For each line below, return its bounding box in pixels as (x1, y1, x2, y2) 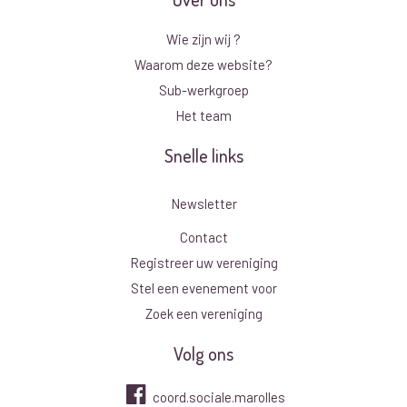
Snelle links (164, 144, 243, 168)
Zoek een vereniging (144, 305, 263, 323)
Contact (179, 229, 228, 246)
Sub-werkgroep (158, 82, 249, 99)
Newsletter (170, 195, 237, 213)
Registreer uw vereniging (129, 254, 278, 272)
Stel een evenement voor (130, 280, 277, 297)
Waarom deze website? (134, 56, 273, 74)
